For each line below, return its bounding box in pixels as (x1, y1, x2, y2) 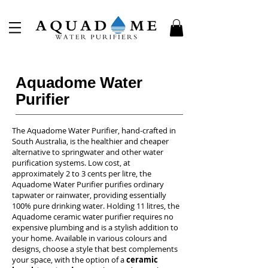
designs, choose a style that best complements (12, 243, 178, 254)
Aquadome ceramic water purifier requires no (12, 211, 173, 222)
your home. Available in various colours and (12, 232, 167, 243)
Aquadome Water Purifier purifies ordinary (12, 178, 164, 190)
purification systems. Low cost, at (12, 157, 130, 168)
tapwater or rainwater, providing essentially (12, 189, 166, 200)
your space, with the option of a (12, 254, 126, 265)
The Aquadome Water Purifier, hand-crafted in (12, 124, 176, 136)
